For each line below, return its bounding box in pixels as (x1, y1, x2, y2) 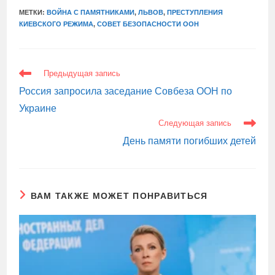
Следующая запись (158, 118, 231, 128)
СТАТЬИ (18, 75, 53, 85)
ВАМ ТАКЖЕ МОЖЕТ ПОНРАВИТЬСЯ (30, 191, 208, 201)
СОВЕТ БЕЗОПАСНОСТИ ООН (97, 20, 199, 28)
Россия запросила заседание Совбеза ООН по (19, 86, 233, 96)
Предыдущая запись (44, 69, 121, 78)
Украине (19, 103, 57, 114)
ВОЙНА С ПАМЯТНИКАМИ (47, 9, 135, 16)
